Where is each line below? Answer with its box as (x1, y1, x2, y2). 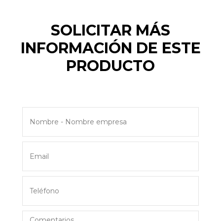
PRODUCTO (66, 56, 155, 75)
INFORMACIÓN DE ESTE (20, 38, 201, 57)
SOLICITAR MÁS (51, 21, 170, 39)
